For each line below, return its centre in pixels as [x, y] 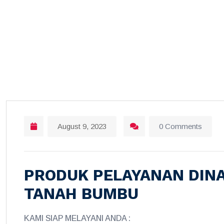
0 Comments [180, 126]
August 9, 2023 [82, 126]
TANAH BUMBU [81, 194]
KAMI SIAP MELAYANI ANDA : [77, 218]
